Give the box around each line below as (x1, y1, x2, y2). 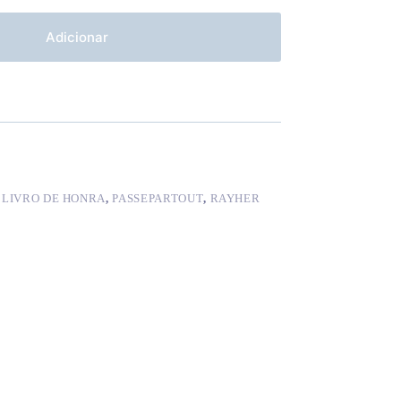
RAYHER (209, 192, 260, 206)
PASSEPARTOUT (112, 192, 204, 206)
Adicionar (46, 29, 109, 47)
